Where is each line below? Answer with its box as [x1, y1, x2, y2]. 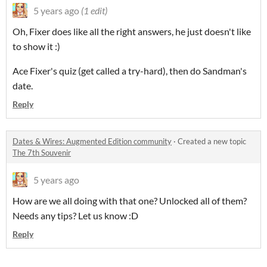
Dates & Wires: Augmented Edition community [13, 136, 172, 147]
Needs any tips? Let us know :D [13, 210, 138, 222]
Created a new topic [178, 136, 246, 147]
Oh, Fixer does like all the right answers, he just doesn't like [13, 26, 251, 38]
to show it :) [13, 41, 60, 52]
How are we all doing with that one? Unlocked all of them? [13, 195, 247, 207]
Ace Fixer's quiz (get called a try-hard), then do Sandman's [13, 65, 247, 77]
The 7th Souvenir [13, 148, 71, 158]
